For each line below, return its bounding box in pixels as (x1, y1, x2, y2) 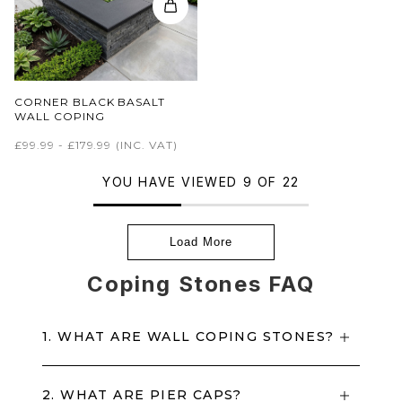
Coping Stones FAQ (87, 270, 315, 297)
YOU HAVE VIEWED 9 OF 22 (102, 173, 300, 189)
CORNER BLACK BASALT (14, 94, 166, 109)
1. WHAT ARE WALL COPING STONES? (42, 328, 335, 345)
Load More (169, 235, 233, 249)
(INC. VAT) (116, 137, 178, 152)
